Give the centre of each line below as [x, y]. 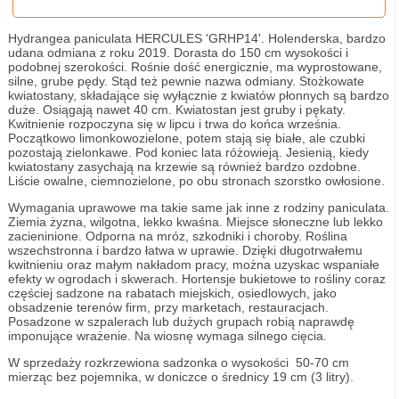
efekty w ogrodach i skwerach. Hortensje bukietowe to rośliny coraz [196, 279]
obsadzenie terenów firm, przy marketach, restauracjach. [168, 307]
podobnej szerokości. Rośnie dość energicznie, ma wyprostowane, [195, 67]
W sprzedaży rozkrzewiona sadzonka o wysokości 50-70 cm [178, 362]
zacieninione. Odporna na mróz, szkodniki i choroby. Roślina [177, 236]
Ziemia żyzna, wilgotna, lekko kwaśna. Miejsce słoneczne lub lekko [195, 222]
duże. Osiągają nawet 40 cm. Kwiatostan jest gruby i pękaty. [176, 110]
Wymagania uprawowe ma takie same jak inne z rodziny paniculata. [198, 208]
